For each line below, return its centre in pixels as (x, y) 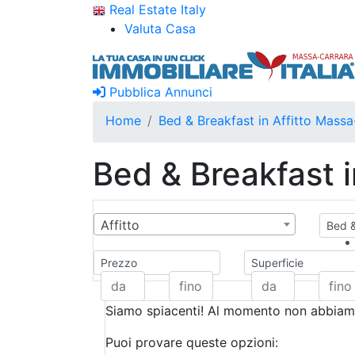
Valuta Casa (160, 29)
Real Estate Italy (156, 10)
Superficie (277, 263)
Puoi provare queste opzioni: (192, 342)
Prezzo (119, 263)
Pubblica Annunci (159, 92)
